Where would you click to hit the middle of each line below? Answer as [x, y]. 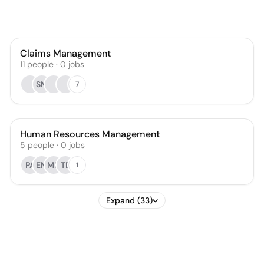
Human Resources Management [90, 134]
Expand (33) [129, 200]
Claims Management [66, 53]
